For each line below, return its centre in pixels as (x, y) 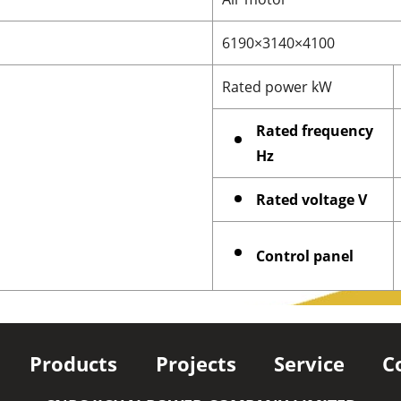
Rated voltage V (311, 199)
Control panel (305, 256)
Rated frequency (315, 130)
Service (309, 363)
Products (74, 363)
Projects (196, 363)
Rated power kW (277, 86)
